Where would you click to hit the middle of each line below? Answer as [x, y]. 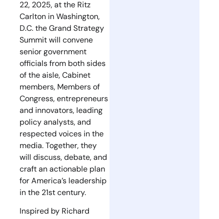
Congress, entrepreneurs [64, 98]
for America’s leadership [63, 180]
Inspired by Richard [55, 211]
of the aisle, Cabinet [55, 75]
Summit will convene [56, 40]
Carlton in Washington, [60, 16]
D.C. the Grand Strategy [62, 28]
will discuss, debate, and [63, 157]
